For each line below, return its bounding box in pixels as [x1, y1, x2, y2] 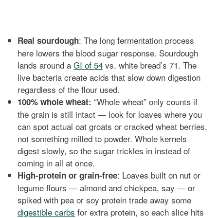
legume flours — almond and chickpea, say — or [18, 182, 195, 194]
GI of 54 [73, 59, 103, 71]
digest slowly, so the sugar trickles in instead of [18, 145, 190, 157]
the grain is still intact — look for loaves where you [18, 108, 202, 120]
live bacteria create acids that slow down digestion [18, 71, 200, 83]
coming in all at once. [18, 157, 95, 169]
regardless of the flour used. [18, 83, 120, 95]
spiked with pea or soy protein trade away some [18, 194, 191, 206]
